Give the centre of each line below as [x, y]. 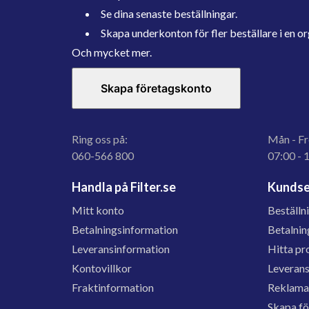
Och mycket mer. [112, 52]
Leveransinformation [121, 249]
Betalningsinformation [125, 229]
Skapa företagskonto [156, 88]
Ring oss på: [100, 139]
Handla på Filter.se [124, 187]
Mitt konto [98, 210]
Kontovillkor [102, 268]
